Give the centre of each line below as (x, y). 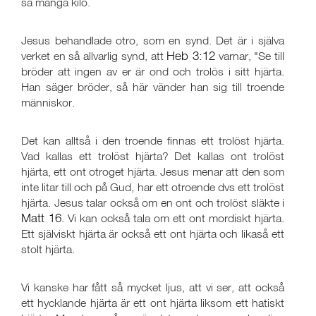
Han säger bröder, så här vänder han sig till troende (153, 87)
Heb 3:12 (191, 55)
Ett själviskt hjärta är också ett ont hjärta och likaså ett (153, 233)
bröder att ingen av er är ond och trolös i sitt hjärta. (153, 71)
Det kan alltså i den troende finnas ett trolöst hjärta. (153, 140)
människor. (48, 102)
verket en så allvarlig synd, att (94, 56)
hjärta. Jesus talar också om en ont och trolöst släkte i (153, 202)
